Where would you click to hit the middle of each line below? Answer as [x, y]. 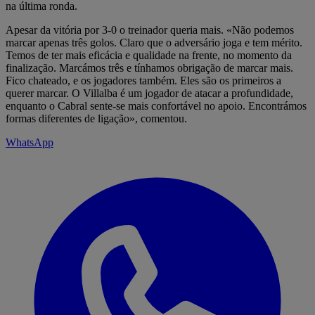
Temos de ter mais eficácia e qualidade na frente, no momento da [149, 55]
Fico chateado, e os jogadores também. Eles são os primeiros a [143, 80]
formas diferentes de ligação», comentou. [96, 118]
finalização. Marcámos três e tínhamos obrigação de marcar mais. [149, 67]
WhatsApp [30, 142]
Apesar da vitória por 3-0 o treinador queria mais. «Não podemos [150, 30]
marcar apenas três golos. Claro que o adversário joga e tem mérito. [154, 42]
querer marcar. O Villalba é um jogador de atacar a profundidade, [149, 93]
